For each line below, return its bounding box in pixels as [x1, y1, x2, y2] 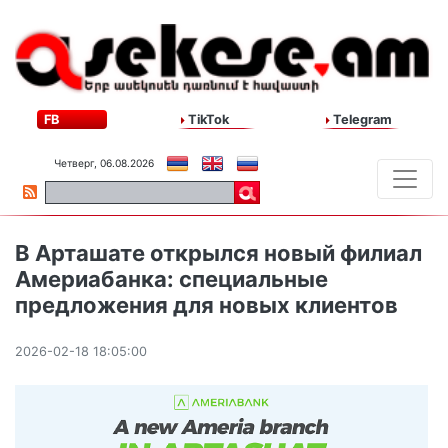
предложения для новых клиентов [15, 292, 398, 319]
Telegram [329, 112, 392, 128]
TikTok [185, 112, 230, 128]
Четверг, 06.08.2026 [54, 157, 154, 170]
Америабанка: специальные [15, 266, 328, 293]
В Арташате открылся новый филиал [15, 240, 422, 267]
